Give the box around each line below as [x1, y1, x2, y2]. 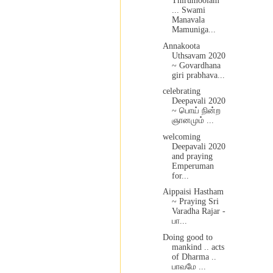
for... [171, 171, 189, 180]
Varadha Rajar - [171, 207, 225, 216]
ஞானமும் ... [171, 116, 214, 126]
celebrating [162, 87, 200, 96]
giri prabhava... [171, 70, 225, 80]
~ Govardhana [171, 60, 221, 70]
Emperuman [171, 161, 214, 171]
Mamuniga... [171, 25, 216, 35]
